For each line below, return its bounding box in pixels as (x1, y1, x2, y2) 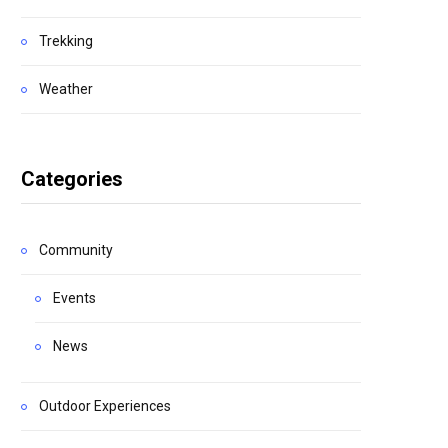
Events (53, 290, 96, 306)
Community (39, 242, 113, 258)
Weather (39, 81, 93, 97)
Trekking (39, 33, 93, 49)
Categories (21, 167, 123, 191)
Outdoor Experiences (39, 398, 171, 414)
